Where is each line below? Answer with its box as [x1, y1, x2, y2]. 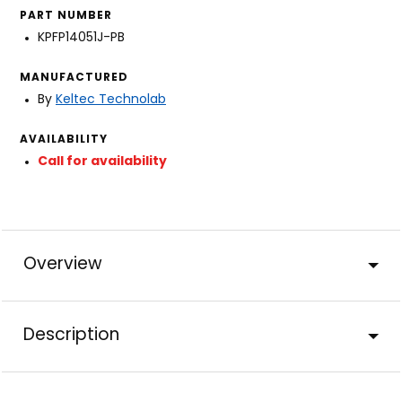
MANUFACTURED [20, 72, 128, 83]
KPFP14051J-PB [38, 31, 125, 45]
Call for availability [38, 154, 167, 169]
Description [23, 327, 119, 345]
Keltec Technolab [56, 92, 166, 107]
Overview [23, 256, 102, 274]
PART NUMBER [20, 10, 112, 22]
